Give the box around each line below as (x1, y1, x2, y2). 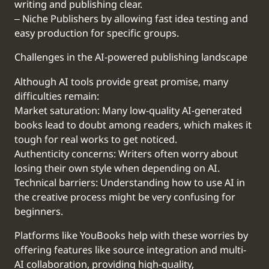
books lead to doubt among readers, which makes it (14, 118, 252, 133)
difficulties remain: (14, 89, 99, 104)
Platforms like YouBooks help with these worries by (14, 228, 248, 243)
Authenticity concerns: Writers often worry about (14, 147, 238, 162)
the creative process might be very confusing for (14, 190, 235, 205)
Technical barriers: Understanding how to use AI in (14, 175, 245, 190)
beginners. (14, 204, 63, 219)
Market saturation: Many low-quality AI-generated (14, 103, 242, 118)
